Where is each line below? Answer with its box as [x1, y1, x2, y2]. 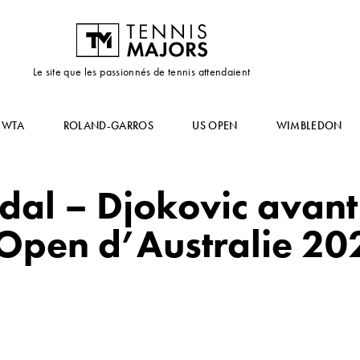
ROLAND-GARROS [63, 118, 154, 133]
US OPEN [192, 118, 238, 133]
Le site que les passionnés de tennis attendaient [32, 64, 251, 79]
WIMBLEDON [276, 118, 342, 133]
